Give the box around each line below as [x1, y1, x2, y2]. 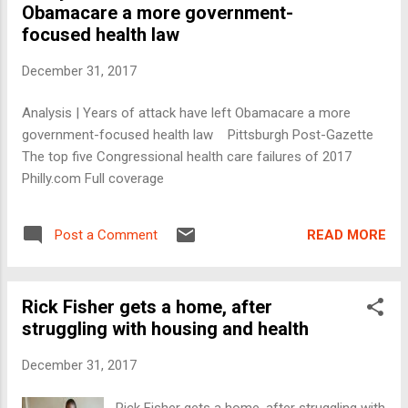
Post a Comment [55, 227, 158, 244]
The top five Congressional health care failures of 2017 [22, 148, 362, 166]
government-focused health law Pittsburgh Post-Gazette [22, 127, 373, 144]
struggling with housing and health [22, 318, 309, 341]
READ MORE [307, 226, 386, 243]
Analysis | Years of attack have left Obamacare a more [22, 105, 351, 122]
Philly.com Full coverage [22, 170, 164, 188]
